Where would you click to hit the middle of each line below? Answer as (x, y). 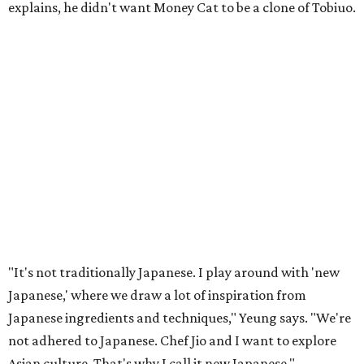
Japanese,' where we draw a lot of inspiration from (157, 295)
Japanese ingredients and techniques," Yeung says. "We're (180, 318)
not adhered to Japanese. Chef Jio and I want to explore (172, 341)
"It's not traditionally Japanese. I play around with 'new (174, 273)
